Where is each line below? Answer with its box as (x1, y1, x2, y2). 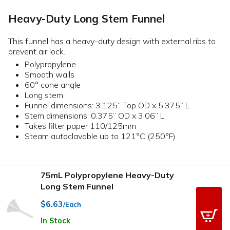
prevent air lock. (8, 46, 65, 56)
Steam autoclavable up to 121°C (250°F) (25, 130, 176, 141)
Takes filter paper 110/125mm (25, 120, 136, 131)
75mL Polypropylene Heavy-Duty (41, 169, 174, 180)
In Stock (41, 216, 70, 226)
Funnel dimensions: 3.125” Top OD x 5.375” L (25, 100, 189, 110)
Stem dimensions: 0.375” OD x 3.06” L (25, 110, 164, 121)
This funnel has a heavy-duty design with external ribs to (8, 35, 216, 46)
